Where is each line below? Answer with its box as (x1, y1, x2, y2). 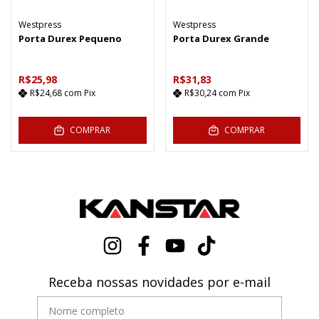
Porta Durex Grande (172, 32, 269, 46)
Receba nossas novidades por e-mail (48, 273, 271, 291)
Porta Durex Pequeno (19, 32, 122, 46)
